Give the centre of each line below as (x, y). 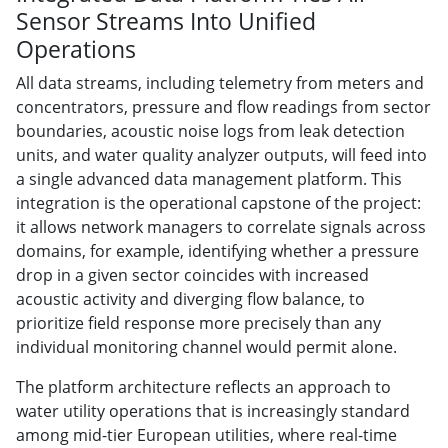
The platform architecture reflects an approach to (203, 386)
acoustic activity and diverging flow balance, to (190, 298)
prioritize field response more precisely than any (198, 322)
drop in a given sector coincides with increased (192, 274)
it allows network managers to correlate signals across (221, 226)
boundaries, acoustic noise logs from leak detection (210, 130)
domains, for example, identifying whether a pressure (217, 250)
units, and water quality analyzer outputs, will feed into (221, 154)
